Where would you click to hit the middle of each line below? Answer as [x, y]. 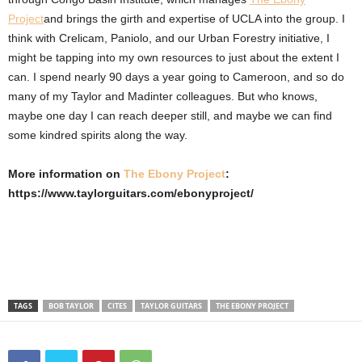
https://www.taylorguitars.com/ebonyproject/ [131, 193]
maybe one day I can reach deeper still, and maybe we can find [170, 115]
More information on [66, 173]
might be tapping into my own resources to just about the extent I [174, 57]
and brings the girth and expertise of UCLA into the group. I [194, 18]
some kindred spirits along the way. [98, 135]
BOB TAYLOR [71, 305]
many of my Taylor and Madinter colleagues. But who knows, [163, 96]
